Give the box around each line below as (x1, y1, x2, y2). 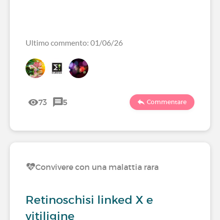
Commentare (147, 98, 187, 106)
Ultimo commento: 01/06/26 (26, 38, 123, 47)
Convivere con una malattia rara (35, 162, 159, 172)
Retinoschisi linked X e (26, 193, 153, 207)
